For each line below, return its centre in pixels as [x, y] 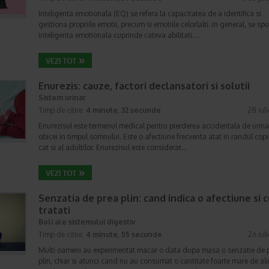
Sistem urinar [62, 98]
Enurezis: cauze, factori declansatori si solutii [144, 86]
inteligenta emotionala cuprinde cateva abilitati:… [119, 35]
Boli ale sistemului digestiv [87, 222]
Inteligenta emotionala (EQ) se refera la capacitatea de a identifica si [150, 14]
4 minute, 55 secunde [124, 234]
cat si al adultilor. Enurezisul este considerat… [113, 147]
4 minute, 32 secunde [123, 110]
